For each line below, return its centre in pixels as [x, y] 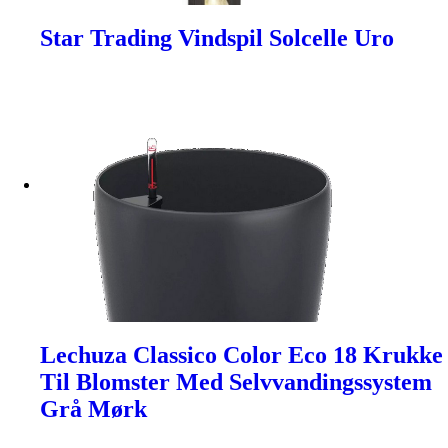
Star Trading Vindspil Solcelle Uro [217, 38]
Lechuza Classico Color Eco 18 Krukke [241, 355]
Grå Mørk [93, 409]
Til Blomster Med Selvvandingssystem [236, 382]
